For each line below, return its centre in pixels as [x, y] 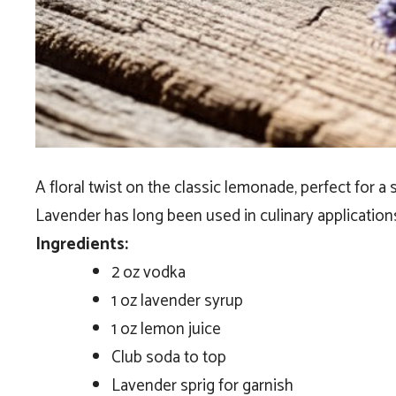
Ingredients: [82, 245]
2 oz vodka [148, 273]
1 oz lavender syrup [177, 301]
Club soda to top [168, 358]
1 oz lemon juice [166, 330]
